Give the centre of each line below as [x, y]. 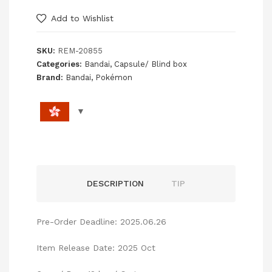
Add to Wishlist [82, 19]
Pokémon [114, 78]
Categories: [60, 64]
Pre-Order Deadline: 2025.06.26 [101, 222]
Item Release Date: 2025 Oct [96, 248]
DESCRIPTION [115, 184]
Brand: [51, 78]
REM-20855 [80, 51]
